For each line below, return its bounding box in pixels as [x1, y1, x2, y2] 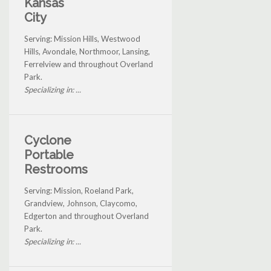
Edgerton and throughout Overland [24, 211, 149, 221]
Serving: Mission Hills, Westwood [24, 34, 140, 44]
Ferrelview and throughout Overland [24, 59, 153, 70]
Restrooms [24, 162, 88, 177]
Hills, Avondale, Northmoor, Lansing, [24, 47, 150, 57]
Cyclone [24, 133, 71, 148]
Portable [24, 148, 74, 163]
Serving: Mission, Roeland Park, [24, 186, 134, 196]
